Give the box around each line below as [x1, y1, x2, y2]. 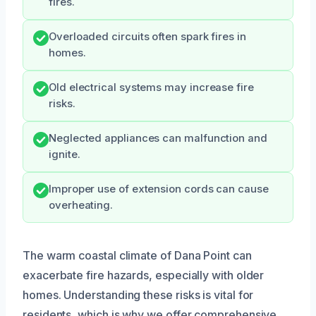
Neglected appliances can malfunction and [49, 132, 267, 145]
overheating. [49, 199, 114, 212]
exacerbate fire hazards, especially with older [23, 268, 265, 282]
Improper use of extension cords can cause [49, 183, 269, 195]
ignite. [49, 148, 80, 161]
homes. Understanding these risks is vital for [23, 288, 254, 302]
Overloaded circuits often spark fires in [49, 30, 246, 43]
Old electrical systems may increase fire [49, 81, 254, 94]
